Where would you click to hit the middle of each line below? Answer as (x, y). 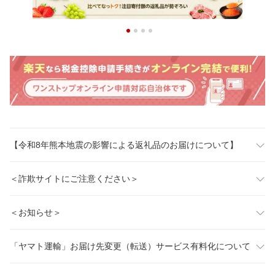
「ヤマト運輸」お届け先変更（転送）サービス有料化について (130, 246)
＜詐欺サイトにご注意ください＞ (74, 179)
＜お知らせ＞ (36, 213)
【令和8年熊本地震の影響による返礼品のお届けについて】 (124, 145)
